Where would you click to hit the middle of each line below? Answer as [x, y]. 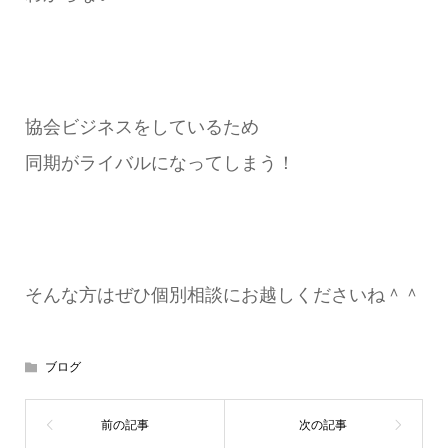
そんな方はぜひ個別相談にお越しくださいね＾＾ [222, 295]
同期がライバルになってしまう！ [159, 162]
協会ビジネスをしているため [141, 126]
